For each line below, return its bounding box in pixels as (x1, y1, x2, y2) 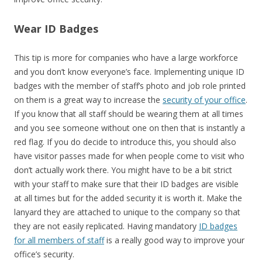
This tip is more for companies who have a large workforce (14, 52, 238, 64)
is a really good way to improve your (104, 235, 244, 246)
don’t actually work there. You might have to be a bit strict (14, 164, 232, 176)
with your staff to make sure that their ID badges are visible (14, 178, 239, 190)
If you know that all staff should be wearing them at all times (14, 108, 243, 120)
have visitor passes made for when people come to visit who (14, 150, 244, 162)
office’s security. (14, 249, 74, 260)
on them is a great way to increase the (14, 94, 163, 106)
